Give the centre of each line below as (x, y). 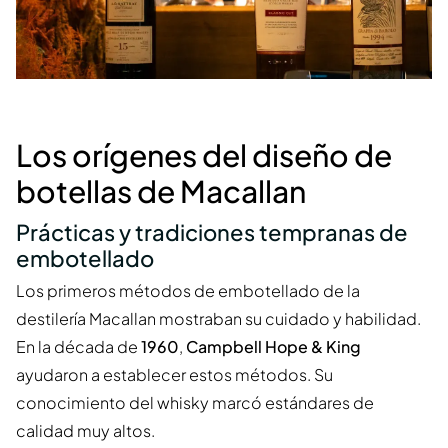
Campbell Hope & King (273, 347)
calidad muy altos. (85, 431)
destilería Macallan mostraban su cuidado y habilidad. (218, 319)
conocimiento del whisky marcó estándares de (195, 403)
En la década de (78, 347)
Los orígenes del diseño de (204, 155)
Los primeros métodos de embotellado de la (188, 291)
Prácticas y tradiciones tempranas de (212, 232)
